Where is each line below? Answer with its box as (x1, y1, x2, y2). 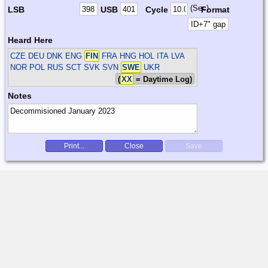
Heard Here (8, 35, 53, 45)
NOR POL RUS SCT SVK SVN (10, 62, 121, 72)
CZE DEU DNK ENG (10, 51, 85, 60)
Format (200, 4, 230, 14)
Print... (64, 141, 84, 150)
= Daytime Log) (133, 74, 193, 84)
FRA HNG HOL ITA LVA (99, 51, 185, 60)
